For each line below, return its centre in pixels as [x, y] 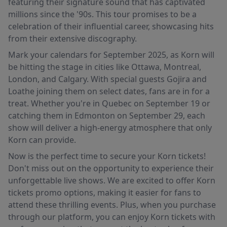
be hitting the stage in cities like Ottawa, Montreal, [105, 67]
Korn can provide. [42, 140]
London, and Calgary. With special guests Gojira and [107, 79]
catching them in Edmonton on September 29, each [107, 116]
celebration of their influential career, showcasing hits [111, 26]
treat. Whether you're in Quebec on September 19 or [109, 103]
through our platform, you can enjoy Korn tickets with [112, 217]
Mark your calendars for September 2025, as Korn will [111, 55]
